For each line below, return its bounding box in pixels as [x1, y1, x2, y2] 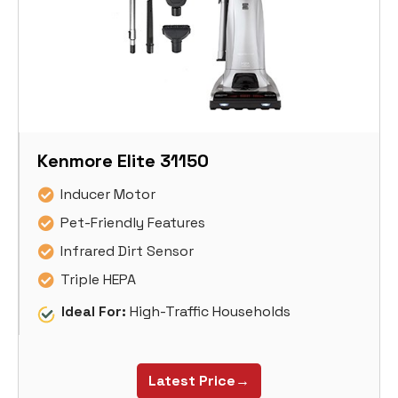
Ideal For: [61, 302, 126, 322]
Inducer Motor [60, 185, 155, 204]
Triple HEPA [60, 270, 136, 290]
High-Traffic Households [126, 302, 291, 322]
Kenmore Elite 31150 [37, 149, 209, 173]
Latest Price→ [148, 371, 250, 391]
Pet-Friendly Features [60, 213, 205, 233]
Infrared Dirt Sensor [60, 242, 194, 261]
